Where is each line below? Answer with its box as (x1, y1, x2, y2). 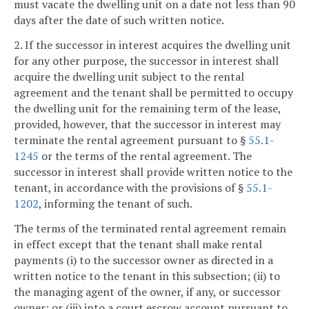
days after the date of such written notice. (14, 12, 224, 28)
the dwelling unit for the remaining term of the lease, (14, 101, 281, 117)
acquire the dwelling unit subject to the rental (14, 69, 244, 85)
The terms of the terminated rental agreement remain (14, 221, 286, 237)
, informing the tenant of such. (39, 196, 192, 212)
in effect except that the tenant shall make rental (14, 237, 262, 252)
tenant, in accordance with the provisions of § (14, 180, 246, 196)
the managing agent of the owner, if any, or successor (14, 284, 281, 300)
